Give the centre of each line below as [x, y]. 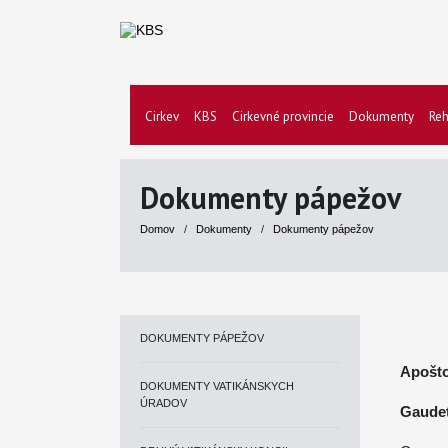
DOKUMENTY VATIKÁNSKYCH [217, 386]
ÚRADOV [163, 403]
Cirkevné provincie [283, 116]
